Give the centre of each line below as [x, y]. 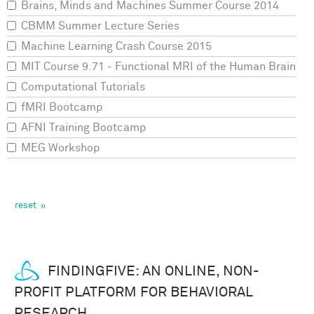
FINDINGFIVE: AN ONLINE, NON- [153, 272]
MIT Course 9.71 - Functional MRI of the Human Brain [158, 67]
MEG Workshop [61, 148]
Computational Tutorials [83, 87]
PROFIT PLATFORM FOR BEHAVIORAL [134, 293]
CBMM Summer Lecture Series [100, 26]
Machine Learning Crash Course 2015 [116, 47]
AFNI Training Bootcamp [84, 128]
